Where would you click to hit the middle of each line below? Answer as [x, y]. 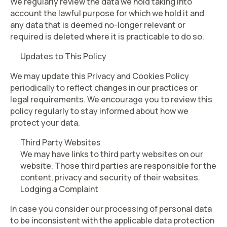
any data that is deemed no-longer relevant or [98, 25]
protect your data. [45, 123]
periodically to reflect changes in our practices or [104, 88]
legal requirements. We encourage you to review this [111, 99]
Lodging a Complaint [59, 189]
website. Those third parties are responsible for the [118, 166]
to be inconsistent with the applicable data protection [112, 220]
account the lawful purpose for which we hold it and [107, 13]
